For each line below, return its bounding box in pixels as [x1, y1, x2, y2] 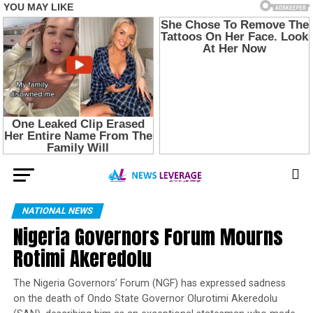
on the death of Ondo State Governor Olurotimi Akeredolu [13, 292, 277, 305]
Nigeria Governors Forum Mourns [13, 221, 283, 252]
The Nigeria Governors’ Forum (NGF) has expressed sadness [13, 277, 286, 289]
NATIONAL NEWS [20, 205, 94, 216]
